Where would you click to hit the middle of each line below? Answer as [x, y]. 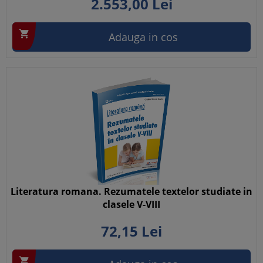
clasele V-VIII [131, 204]
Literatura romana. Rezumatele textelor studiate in [131, 191]
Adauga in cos [143, 37]
